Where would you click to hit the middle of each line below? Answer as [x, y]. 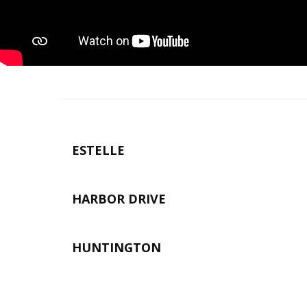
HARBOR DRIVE [119, 199]
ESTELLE [98, 150]
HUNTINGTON [116, 248]
